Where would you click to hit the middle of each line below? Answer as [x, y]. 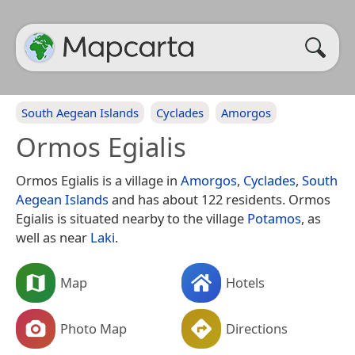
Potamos [274, 218]
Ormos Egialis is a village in [98, 180]
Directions [257, 328]
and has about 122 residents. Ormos [219, 199]
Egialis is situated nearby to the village [132, 218]
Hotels [245, 282]
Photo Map [94, 328]
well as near [53, 237]
